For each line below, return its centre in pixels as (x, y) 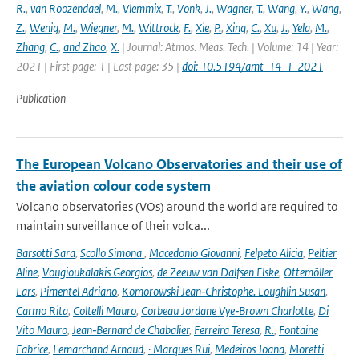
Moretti (307, 349)
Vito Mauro (42, 330)
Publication (41, 98)
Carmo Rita (42, 311)
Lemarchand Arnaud (98, 349)
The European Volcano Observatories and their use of (179, 164)
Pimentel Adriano (79, 291)
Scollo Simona (112, 253)
